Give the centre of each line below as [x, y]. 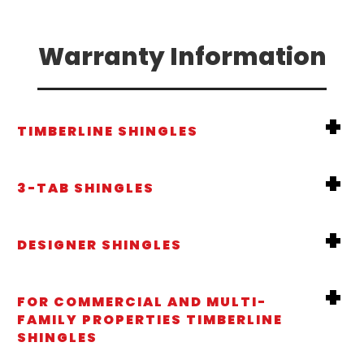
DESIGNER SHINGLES [100, 245]
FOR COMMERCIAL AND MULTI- [142, 301]
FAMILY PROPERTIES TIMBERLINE [150, 319]
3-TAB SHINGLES [86, 188]
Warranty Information [182, 56]
